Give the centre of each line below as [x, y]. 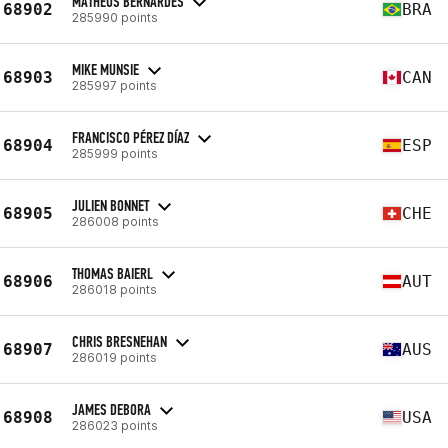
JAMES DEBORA [111, 409]
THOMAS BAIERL [112, 273]
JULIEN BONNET [110, 205]
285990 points [115, 17]
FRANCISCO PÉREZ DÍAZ [130, 137]
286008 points [115, 221]
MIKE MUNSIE [105, 69]
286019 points [114, 357]
